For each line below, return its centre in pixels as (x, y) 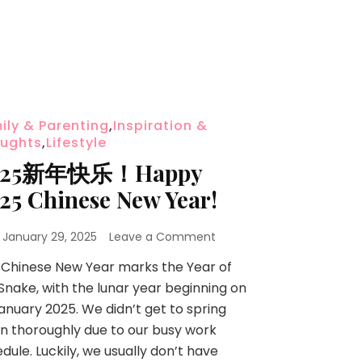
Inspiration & (160, 125)
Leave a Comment (162, 236)
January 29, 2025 (49, 236)
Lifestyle (76, 142)
